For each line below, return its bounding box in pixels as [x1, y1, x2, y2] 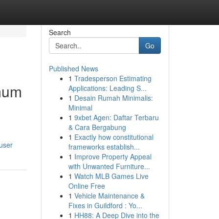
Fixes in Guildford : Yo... [68, 200, 142, 210]
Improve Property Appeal [74, 152, 152, 161]
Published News [48, 64, 98, 73]
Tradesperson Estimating [74, 73, 152, 83]
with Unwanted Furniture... [68, 161, 150, 171]
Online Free [68, 181, 105, 191]
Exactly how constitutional [74, 132, 153, 142]
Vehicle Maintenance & [74, 191, 145, 200]
